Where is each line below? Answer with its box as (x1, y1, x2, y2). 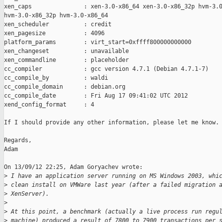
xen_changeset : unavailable (4, 48, 129, 55)
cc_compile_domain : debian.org (4, 83, 125, 91)
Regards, (4, 137, 32, 144)
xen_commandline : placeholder (4, 56, 129, 64)
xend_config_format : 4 (4, 101, 94, 109)
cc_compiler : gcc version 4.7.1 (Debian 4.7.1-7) (4, 65, 209, 73)
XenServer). (7, 190, 49, 198)
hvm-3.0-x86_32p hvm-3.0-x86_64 (4, 12, 108, 19)
